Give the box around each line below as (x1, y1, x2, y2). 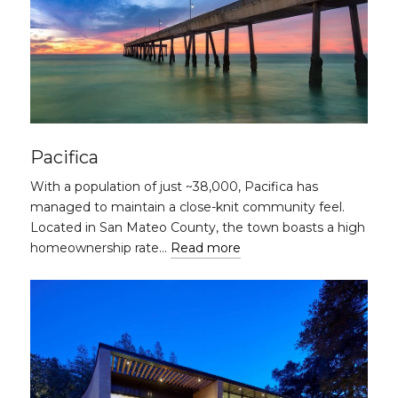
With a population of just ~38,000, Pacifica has (30, 179, 318, 195)
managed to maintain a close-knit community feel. (30, 199, 345, 215)
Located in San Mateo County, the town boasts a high (30, 219, 365, 235)
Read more (171, 240, 241, 256)
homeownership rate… (30, 240, 171, 256)
